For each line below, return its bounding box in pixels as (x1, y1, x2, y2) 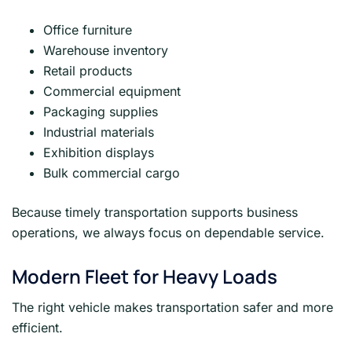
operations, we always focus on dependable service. (12, 225, 324, 241)
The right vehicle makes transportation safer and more (12, 299, 333, 316)
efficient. (12, 320, 63, 336)
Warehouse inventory (43, 42, 168, 59)
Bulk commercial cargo (43, 165, 180, 181)
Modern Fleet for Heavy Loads (12, 263, 277, 290)
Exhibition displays (43, 145, 154, 161)
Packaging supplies (43, 104, 158, 120)
